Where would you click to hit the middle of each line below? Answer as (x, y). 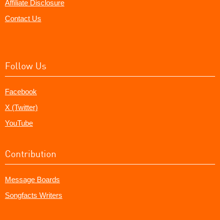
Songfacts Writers (34, 195)
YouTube (19, 123)
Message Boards (32, 179)
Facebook (21, 91)
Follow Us (26, 65)
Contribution (31, 153)
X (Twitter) (21, 107)
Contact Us (23, 18)
